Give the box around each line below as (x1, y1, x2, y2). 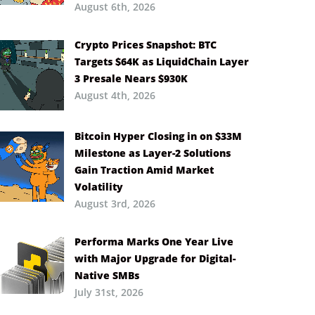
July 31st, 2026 (75, 285, 143, 299)
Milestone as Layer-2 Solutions (75, 146, 231, 160)
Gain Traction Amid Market (75, 162, 214, 176)
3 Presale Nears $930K (75, 71, 188, 85)
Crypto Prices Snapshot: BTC (75, 37, 217, 51)
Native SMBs (75, 268, 139, 282)
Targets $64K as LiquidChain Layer (75, 54, 249, 68)
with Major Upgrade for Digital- (75, 251, 236, 265)
